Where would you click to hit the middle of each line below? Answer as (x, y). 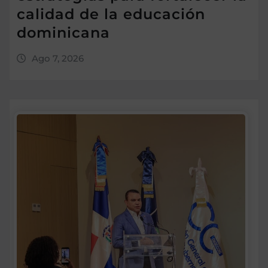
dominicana (63, 32)
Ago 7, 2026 (57, 58)
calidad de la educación (111, 14)
